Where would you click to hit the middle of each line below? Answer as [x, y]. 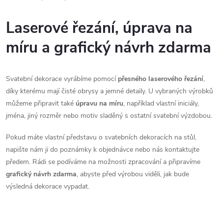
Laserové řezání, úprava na [99, 28]
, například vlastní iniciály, [161, 103]
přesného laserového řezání [161, 79]
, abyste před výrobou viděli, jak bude [133, 174]
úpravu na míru [99, 103]
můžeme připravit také [41, 103]
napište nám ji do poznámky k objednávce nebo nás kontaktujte [103, 149]
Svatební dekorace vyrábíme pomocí [62, 79]
